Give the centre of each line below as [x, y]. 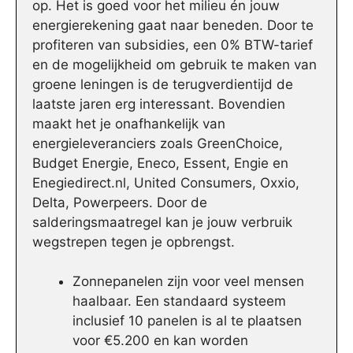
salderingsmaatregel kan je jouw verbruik [162, 222]
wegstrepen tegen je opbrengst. [134, 242]
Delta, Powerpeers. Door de [120, 202]
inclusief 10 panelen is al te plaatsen [187, 321]
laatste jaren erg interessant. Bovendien [159, 104]
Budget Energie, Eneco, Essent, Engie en [160, 163]
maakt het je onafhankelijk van [129, 123]
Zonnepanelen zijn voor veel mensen [188, 282]
